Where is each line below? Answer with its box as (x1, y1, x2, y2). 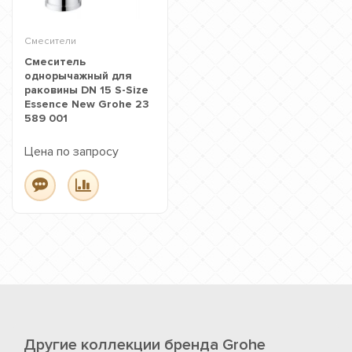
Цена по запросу (24, 144, 119, 159)
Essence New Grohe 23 (24, 97, 149, 111)
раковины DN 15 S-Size (24, 83, 148, 97)
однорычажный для (24, 69, 132, 82)
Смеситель (24, 55, 86, 68)
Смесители (24, 35, 76, 47)
